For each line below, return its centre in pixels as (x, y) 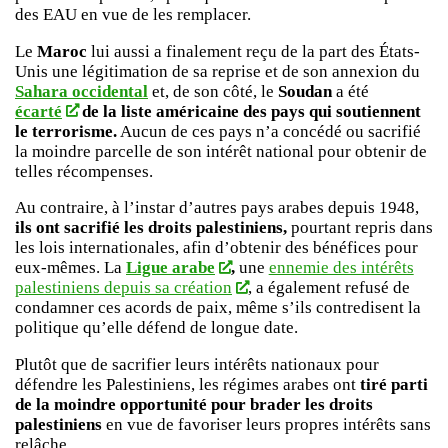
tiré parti (392, 385)
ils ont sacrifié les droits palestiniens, (151, 228)
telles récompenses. (84, 171)
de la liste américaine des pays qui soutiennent (249, 111)
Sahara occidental (81, 91)
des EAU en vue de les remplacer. (133, 15)
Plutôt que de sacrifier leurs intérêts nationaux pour (197, 365)
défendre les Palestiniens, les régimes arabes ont (185, 385)
